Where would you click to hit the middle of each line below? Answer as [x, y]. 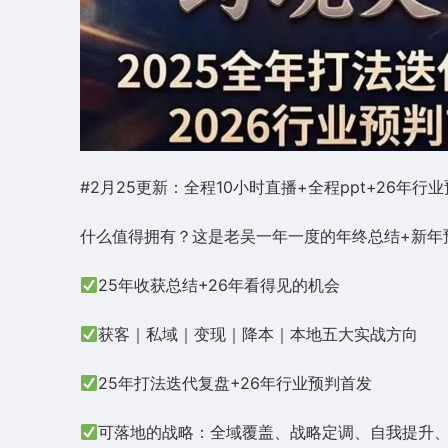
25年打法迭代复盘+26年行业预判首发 [235, 382]
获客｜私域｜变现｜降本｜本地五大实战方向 [258, 333]
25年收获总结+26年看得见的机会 [219, 284]
